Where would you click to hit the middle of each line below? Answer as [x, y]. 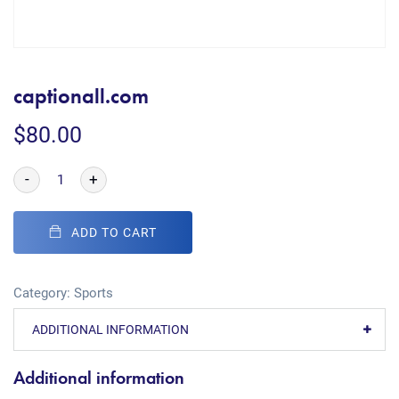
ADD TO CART [114, 232]
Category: [44, 293]
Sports [94, 293]
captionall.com [81, 96]
